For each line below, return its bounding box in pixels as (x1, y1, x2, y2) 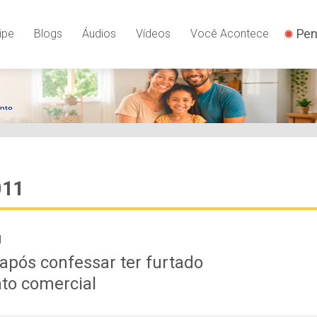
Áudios (81, 26, 116, 40)
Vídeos (135, 26, 171, 40)
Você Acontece (190, 26, 269, 40)
